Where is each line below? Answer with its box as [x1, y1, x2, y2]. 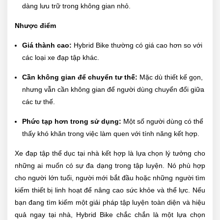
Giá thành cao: [22, 41, 72, 50]
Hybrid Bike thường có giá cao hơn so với [72, 41, 202, 50]
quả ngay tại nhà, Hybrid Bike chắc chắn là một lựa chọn [15, 211, 205, 219]
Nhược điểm [15, 22, 56, 30]
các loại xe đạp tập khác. [22, 54, 99, 62]
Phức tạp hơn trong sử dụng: [22, 117, 121, 126]
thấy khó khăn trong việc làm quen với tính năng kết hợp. [22, 130, 199, 138]
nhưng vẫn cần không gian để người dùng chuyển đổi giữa [22, 85, 204, 94]
